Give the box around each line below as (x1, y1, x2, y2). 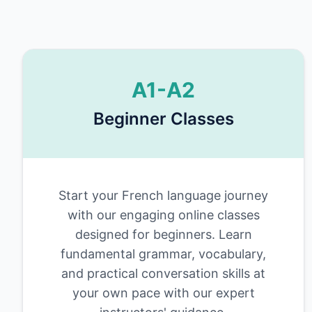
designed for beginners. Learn (75, 227, 252, 242)
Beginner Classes (93, 109, 234, 129)
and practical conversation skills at (61, 266, 266, 281)
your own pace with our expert (72, 286, 255, 300)
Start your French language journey (58, 188, 269, 203)
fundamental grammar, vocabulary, (61, 247, 267, 261)
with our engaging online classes (67, 208, 260, 222)
